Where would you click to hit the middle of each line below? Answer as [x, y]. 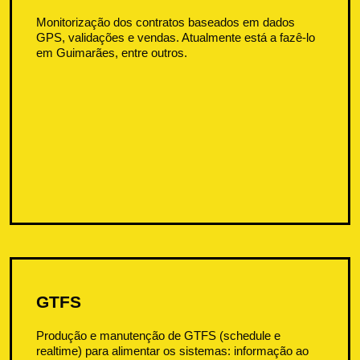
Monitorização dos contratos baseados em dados [166, 22]
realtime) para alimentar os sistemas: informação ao [173, 350]
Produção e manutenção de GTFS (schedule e [159, 335]
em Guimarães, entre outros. [112, 52]
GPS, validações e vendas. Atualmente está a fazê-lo [176, 37]
